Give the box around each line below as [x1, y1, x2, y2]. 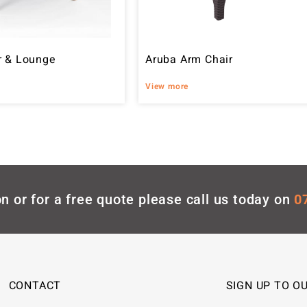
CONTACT [8, 278, 62, 295]
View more [145, 80, 189, 93]
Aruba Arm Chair [145, 51, 233, 69]
